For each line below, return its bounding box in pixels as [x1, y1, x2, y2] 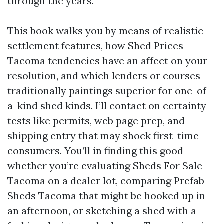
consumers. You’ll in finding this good [7, 144, 183, 157]
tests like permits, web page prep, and [7, 114, 185, 127]
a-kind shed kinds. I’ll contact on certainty [7, 99, 206, 112]
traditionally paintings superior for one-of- [7, 84, 211, 97]
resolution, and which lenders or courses [7, 69, 200, 82]
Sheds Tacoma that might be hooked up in [7, 189, 205, 202]
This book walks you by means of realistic [7, 24, 203, 37]
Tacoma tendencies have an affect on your [7, 54, 207, 67]
